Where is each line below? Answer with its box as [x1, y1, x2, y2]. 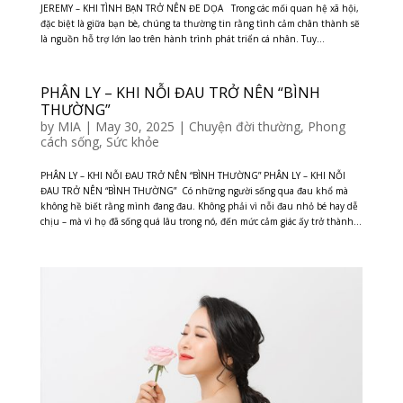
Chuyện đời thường [188, 118, 300, 135]
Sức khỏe [105, 133, 159, 150]
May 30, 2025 [94, 118, 175, 135]
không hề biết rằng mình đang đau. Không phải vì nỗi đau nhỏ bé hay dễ [40, 200, 358, 212]
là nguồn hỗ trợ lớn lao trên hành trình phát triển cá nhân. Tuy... [40, 32, 325, 45]
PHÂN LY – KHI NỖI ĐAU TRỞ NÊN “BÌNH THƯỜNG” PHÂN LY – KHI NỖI [40, 169, 345, 182]
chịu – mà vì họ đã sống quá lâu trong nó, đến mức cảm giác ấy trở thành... [40, 215, 362, 228]
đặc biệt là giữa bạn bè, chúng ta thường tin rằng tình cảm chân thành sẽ [40, 17, 360, 30]
